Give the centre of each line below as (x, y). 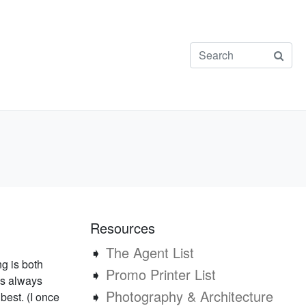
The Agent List (150, 252)
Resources (123, 228)
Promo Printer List (161, 274)
